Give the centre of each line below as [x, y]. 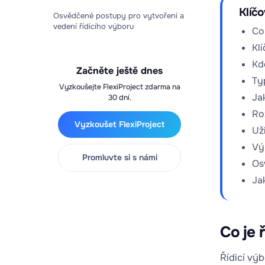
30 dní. [119, 98]
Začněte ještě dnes [119, 71]
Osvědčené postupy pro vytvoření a [119, 16]
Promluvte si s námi [119, 157]
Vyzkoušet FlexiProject [119, 124]
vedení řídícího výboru [93, 26]
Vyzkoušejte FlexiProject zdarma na [119, 87]
